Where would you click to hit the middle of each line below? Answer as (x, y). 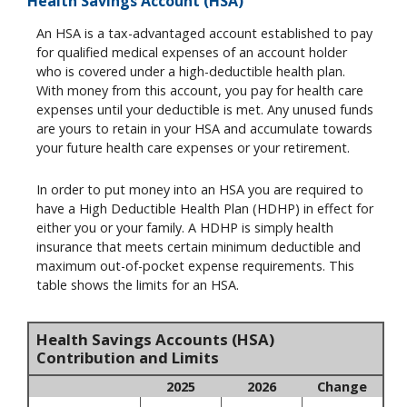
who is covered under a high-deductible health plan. (191, 72)
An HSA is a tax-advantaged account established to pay (204, 34)
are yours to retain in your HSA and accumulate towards (204, 129)
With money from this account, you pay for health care (200, 91)
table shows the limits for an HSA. (138, 284)
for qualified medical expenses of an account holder (192, 53)
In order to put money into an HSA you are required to (200, 189)
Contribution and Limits (128, 357)
